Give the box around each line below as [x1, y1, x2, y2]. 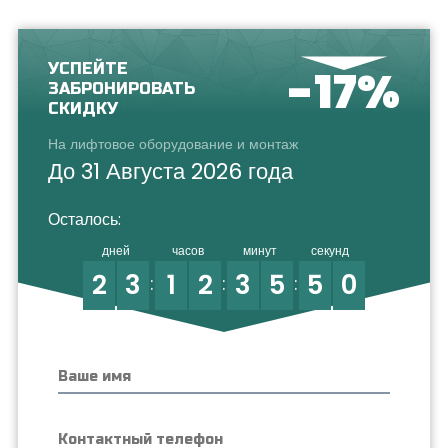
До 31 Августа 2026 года [48, 156, 293, 187]
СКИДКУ [48, 99, 118, 118]
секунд [311, 242, 349, 259]
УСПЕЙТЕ [48, 59, 128, 78]
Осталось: [48, 208, 121, 231]
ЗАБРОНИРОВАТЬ [48, 79, 195, 98]
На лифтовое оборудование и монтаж [48, 134, 298, 154]
